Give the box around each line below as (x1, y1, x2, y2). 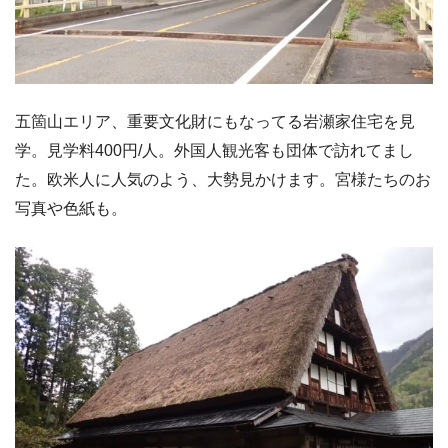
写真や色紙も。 (15, 200, 127, 218)
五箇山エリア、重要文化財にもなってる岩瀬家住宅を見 (15, 113, 415, 131)
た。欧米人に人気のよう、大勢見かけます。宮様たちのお (15, 171, 431, 189)
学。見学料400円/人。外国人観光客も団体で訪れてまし (15, 142, 414, 160)
